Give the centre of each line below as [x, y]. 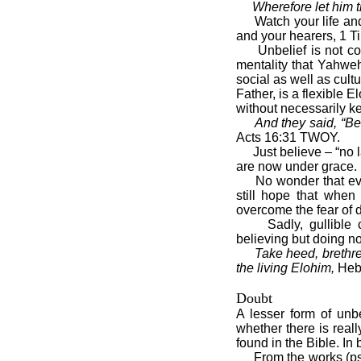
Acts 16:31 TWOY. [288, 137]
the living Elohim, [285, 268]
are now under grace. [296, 166]
